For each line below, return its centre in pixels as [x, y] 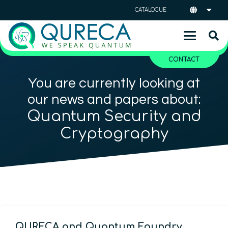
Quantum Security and [114, 117]
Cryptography [114, 134]
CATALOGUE [151, 10]
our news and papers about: [114, 100]
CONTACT [184, 60]
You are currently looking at [114, 83]
